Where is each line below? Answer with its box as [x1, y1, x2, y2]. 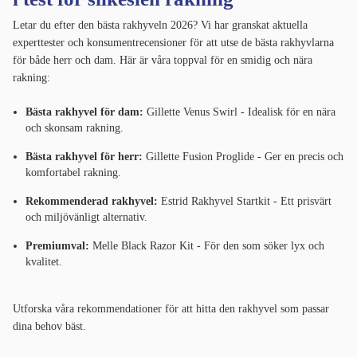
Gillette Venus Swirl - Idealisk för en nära [143, 106, 335, 119]
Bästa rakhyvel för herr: [25, 151, 143, 163]
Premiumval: [25, 240, 89, 253]
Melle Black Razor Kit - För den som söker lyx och [89, 240, 324, 253]
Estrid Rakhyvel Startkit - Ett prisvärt [158, 195, 331, 208]
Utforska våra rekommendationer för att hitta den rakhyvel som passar [13, 303, 329, 316]
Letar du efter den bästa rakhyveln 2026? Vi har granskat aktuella [13, 19, 308, 32]
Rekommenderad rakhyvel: [25, 195, 158, 208]
